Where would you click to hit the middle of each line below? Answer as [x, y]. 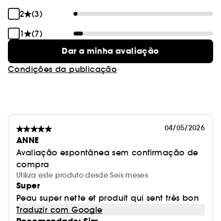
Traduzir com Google [59, 210]
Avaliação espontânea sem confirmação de [107, 153]
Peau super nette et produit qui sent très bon [108, 198]
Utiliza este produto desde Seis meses [82, 175]
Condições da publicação [63, 69]
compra [33, 165]
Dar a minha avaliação [110, 51]
